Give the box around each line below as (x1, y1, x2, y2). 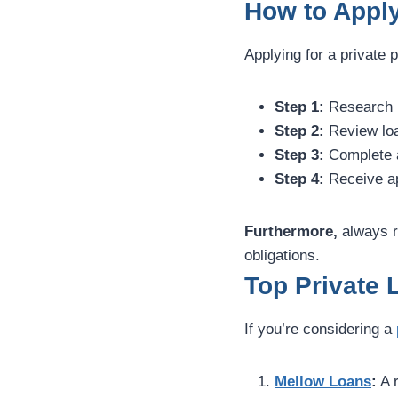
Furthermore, (244, 223, 338, 241)
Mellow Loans (275, 373, 371, 391)
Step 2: (275, 123, 324, 140)
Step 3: (275, 147, 324, 164)
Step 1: (275, 99, 324, 116)
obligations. (244, 247, 320, 265)
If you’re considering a (244, 321, 396, 338)
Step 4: (275, 171, 324, 188)
